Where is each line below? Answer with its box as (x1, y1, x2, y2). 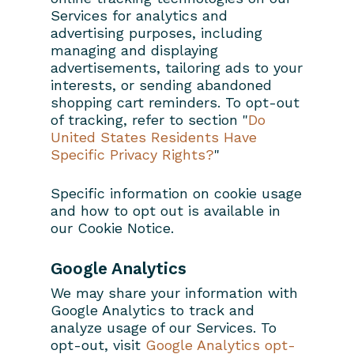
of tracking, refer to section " (51, 111, 248, 128)
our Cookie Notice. (51, 219, 174, 236)
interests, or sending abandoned (51, 76, 272, 93)
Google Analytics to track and (51, 301, 254, 318)
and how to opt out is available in (51, 201, 281, 219)
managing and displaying (51, 41, 218, 58)
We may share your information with (51, 284, 298, 301)
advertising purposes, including (51, 24, 262, 41)
